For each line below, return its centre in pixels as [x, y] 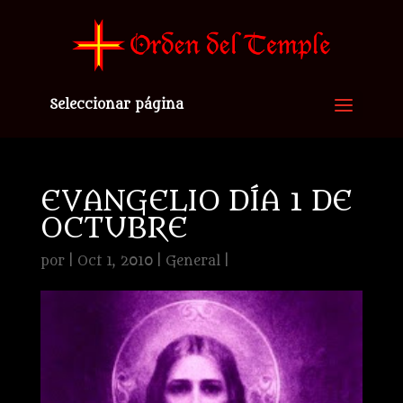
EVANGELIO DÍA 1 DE [196, 201]
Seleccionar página [116, 105]
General [193, 261]
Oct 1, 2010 [115, 261]
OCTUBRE [114, 228]
